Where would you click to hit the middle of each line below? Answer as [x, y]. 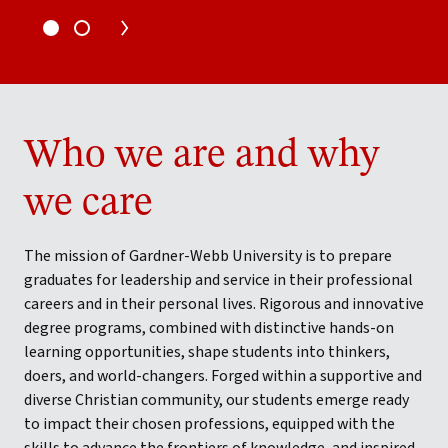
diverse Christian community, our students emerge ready [216, 400]
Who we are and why [201, 156]
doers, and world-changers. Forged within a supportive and [223, 376]
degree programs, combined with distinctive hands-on [209, 328]
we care [88, 204]
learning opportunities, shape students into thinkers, [207, 352]
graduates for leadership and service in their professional [218, 280]
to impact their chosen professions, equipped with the [209, 424]
